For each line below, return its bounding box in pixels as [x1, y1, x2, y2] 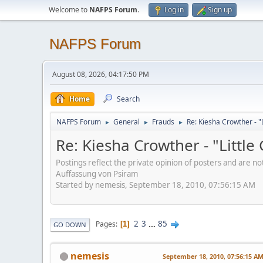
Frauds [152, 117, 174, 127]
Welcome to [49, 5, 89, 15]
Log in [164, 5, 184, 15]
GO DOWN [53, 220, 86, 229]
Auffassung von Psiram [56, 168, 138, 179]
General [113, 117, 140, 127]
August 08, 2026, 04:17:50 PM [52, 69, 149, 79]
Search [117, 94, 140, 104]
